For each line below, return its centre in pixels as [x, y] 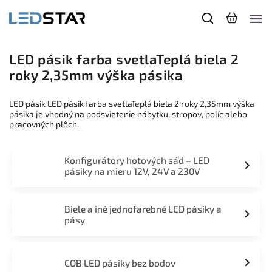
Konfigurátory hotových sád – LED [137, 160]
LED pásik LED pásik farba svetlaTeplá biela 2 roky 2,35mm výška [132, 104]
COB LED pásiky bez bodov [120, 263]
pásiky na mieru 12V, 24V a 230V [132, 171]
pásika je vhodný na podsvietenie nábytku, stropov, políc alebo [128, 114]
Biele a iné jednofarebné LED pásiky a [143, 209]
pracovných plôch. [44, 124]
